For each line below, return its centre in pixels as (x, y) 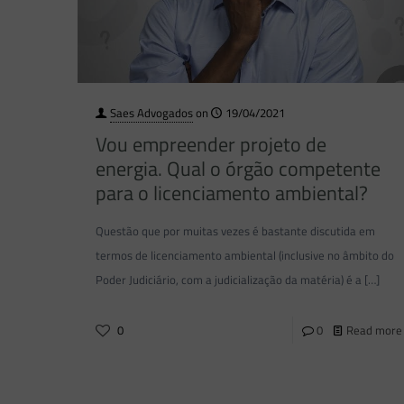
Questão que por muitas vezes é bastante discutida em (235, 231)
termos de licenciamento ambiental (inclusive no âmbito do (244, 256)
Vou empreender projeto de (211, 145)
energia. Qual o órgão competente (238, 169)
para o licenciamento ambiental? (231, 193)
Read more (374, 331)
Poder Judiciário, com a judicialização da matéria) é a (228, 280)
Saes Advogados (151, 113)
